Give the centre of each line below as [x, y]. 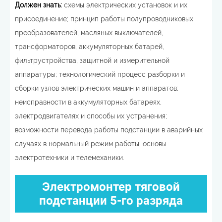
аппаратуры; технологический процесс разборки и [100, 74]
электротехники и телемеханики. [70, 158]
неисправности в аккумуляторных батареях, [88, 102]
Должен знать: [38, 5]
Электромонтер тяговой [111, 187]
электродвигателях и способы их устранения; [91, 116]
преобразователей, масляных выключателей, [89, 33]
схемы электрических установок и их [125, 5]
